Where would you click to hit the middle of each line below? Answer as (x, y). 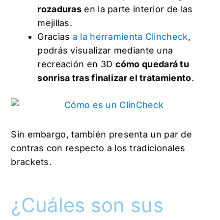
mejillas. (55, 23)
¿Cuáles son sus (87, 205)
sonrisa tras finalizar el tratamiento (114, 78)
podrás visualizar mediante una (105, 51)
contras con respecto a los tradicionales (98, 148)
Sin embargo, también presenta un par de (102, 134)
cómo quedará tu (152, 64)
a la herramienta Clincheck (130, 37)
